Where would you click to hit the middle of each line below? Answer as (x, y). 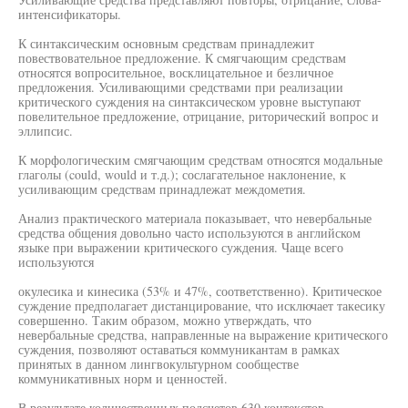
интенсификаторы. (70, 14)
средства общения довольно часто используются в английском (189, 233)
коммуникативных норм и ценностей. (123, 378)
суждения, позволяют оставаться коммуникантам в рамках (179, 349)
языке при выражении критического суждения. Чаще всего (181, 247)
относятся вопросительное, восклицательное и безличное (176, 72)
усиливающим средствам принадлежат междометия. (162, 189)
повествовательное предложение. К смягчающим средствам (182, 58)
